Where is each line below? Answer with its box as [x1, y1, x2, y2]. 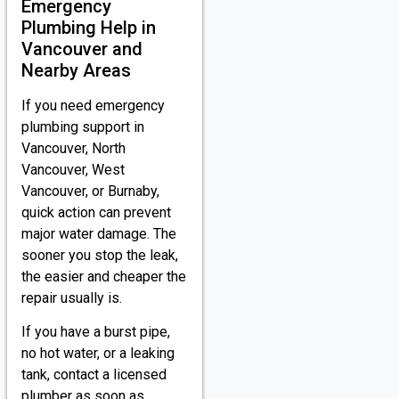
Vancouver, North [21, 139, 126, 157]
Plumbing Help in [21, 16, 156, 38]
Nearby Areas [21, 59, 131, 81]
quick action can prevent [21, 203, 171, 221]
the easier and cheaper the [21, 267, 186, 285]
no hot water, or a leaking [21, 345, 175, 362]
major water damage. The [21, 224, 176, 242]
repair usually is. [21, 289, 122, 306]
